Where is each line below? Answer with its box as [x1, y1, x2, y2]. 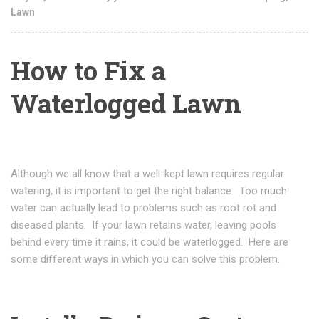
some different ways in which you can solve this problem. [11, 253, 280, 266]
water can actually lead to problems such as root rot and [11, 202, 276, 215]
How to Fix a [11, 53, 166, 88]
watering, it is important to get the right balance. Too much [11, 184, 287, 198]
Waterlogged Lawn [11, 86, 241, 121]
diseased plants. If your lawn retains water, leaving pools [11, 219, 276, 232]
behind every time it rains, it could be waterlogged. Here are [11, 236, 288, 249]
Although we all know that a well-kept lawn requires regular [11, 167, 284, 181]
